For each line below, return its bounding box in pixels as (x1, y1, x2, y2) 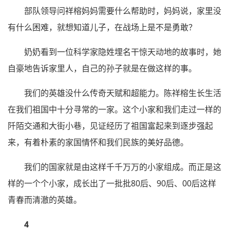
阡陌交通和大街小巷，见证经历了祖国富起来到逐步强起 (8, 120, 213, 132)
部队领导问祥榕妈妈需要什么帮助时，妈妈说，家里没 (24, 5, 221, 17)
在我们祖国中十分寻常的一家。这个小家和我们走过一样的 (8, 104, 221, 116)
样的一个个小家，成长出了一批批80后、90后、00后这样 (8, 178, 216, 189)
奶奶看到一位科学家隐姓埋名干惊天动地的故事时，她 (24, 46, 221, 58)
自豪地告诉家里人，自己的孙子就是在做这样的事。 (8, 63, 197, 74)
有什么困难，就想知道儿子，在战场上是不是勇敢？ (8, 22, 197, 33)
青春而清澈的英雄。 (8, 194, 82, 206)
